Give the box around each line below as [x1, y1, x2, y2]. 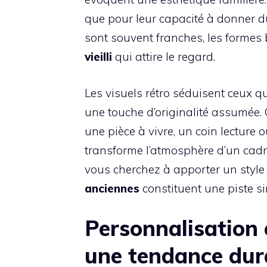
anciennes [85, 181, 139, 195]
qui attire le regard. [112, 49, 215, 64]
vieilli [85, 49, 112, 64]
